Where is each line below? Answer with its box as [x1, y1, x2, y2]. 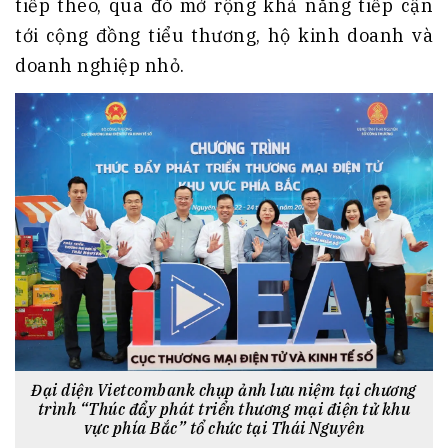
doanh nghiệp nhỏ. [15, 53, 185, 77]
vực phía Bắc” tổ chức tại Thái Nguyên [83, 418, 365, 439]
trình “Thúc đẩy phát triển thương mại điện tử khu [37, 399, 411, 420]
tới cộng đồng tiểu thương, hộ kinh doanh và [15, 23, 433, 47]
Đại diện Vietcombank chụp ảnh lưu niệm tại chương [31, 380, 417, 401]
